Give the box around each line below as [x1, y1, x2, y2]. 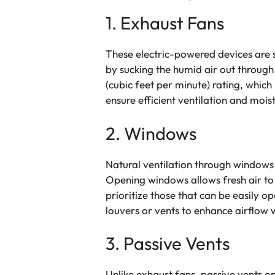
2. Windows [106, 122, 196, 145]
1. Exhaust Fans [106, 12, 224, 35]
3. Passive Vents [106, 232, 230, 255]
